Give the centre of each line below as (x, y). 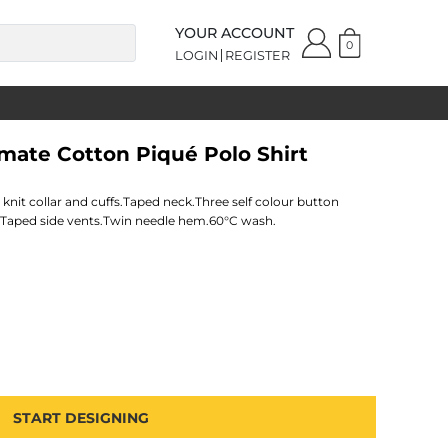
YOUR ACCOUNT (234, 32)
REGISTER (257, 55)
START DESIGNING (81, 418)
